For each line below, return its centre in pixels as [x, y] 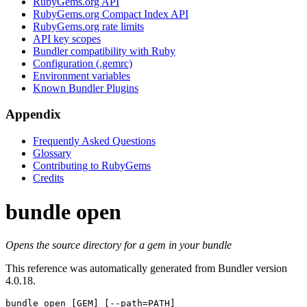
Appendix [33, 114]
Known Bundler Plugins [86, 88]
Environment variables [82, 75]
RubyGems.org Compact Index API [111, 14]
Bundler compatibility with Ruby [104, 51]
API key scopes [67, 38]
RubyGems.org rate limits [88, 26]
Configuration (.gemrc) [83, 63]
